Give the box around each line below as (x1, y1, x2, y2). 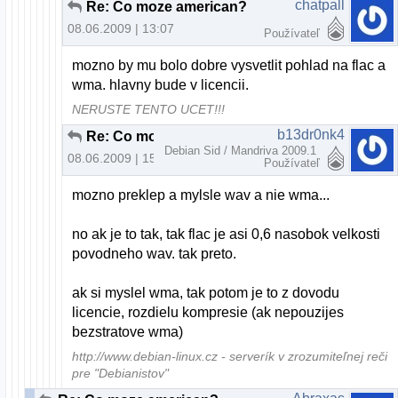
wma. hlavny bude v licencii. (72, 77, 250, 93)
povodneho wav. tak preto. (72, 246, 237, 262)
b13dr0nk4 (277, 127, 345, 143)
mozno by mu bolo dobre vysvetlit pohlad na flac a (72, 58, 386, 74)
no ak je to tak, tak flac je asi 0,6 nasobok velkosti (72, 227, 381, 243)
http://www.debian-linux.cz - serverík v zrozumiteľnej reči (72, 350, 388, 364)
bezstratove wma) (72, 324, 184, 340)
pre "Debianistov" (72, 367, 170, 381)
